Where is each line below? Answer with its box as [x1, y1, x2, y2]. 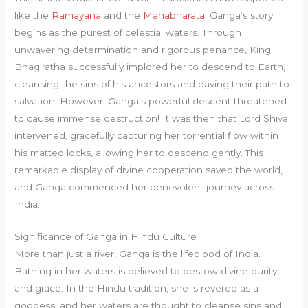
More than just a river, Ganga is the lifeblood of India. [14, 248, 261, 260]
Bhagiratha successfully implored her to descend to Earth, [14, 61, 286, 73]
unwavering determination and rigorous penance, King [14, 44, 272, 56]
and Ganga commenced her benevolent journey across [14, 181, 275, 193]
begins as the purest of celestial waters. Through [14, 27, 242, 38]
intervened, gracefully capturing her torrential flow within [14, 130, 279, 142]
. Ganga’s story [205, 10, 274, 21]
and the [101, 10, 144, 21]
